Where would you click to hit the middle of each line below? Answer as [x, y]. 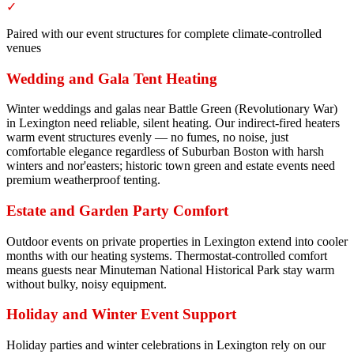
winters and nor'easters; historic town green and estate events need [171, 166]
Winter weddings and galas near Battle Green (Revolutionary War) [172, 109]
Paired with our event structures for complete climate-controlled [164, 33]
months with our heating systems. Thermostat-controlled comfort [167, 255]
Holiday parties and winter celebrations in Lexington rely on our [166, 345]
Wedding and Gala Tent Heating [112, 78]
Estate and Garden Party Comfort [117, 210]
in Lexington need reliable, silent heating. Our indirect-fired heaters [173, 123]
